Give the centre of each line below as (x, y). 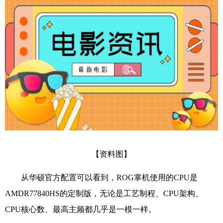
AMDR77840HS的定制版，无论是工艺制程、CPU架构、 (104, 193)
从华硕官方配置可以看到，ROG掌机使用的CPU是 (109, 177)
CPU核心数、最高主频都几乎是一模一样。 (81, 209)
